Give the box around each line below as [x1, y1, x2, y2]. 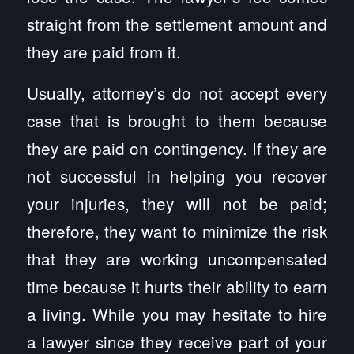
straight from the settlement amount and [26, 11, 328, 36]
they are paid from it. [26, 39, 181, 63]
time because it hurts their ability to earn [26, 274, 328, 299]
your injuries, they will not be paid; [26, 191, 328, 216]
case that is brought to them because [26, 108, 328, 133]
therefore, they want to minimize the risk [26, 219, 328, 243]
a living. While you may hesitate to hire [26, 302, 328, 326]
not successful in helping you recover [26, 164, 328, 188]
